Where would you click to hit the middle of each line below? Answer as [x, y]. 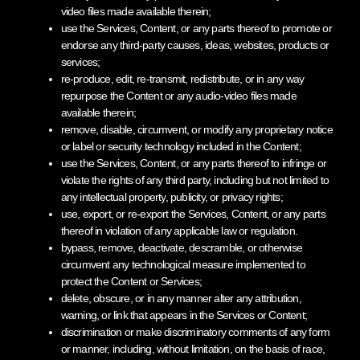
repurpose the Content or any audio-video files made [178, 95]
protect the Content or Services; [131, 281]
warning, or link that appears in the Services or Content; [184, 315]
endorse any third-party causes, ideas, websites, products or [195, 45]
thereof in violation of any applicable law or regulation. [179, 230]
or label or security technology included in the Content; [181, 146]
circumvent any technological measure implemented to [183, 264]
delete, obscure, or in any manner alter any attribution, [181, 298]
